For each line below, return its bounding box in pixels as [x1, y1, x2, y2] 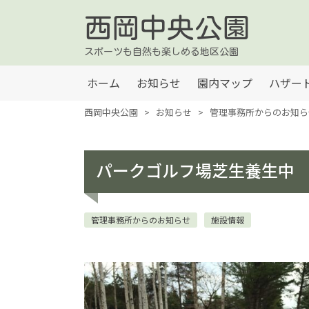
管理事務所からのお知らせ [91, 213, 190, 226]
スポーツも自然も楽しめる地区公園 [84, 47, 239, 57]
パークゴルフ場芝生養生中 [95, 158, 295, 182]
